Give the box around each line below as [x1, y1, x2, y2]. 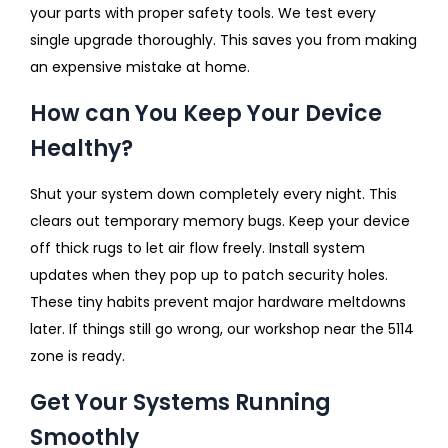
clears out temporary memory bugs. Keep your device [30, 210, 410, 231]
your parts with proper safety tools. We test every [30, 2, 376, 23]
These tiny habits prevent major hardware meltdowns [30, 291, 406, 312]
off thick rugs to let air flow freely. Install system [30, 237, 365, 258]
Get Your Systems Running [30, 386, 331, 418]
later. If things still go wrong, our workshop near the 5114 [30, 318, 414, 339]
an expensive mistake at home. [30, 56, 250, 77]
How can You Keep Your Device [30, 97, 382, 129]
